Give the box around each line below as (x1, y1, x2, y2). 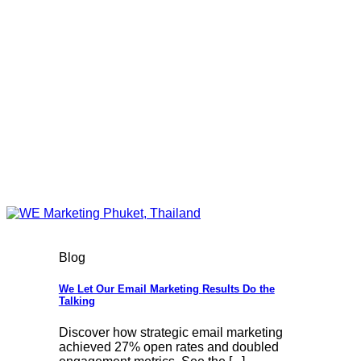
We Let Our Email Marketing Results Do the (58, 283, 275, 296)
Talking (58, 295, 95, 308)
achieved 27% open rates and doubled (58, 339, 279, 354)
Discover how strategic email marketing (58, 325, 283, 339)
